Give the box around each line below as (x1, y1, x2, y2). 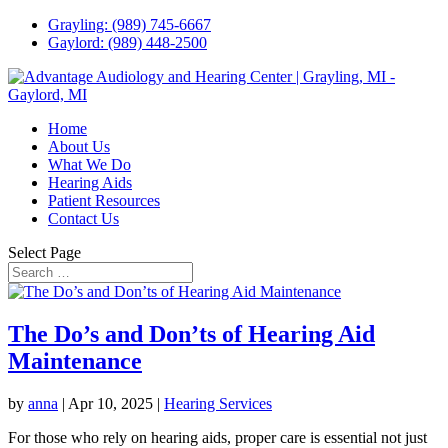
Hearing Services (164, 394, 272, 412)
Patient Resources (48, 192, 160, 209)
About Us (48, 138, 110, 155)
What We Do (48, 156, 131, 173)
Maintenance (8, 347, 142, 374)
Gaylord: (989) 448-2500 (48, 34, 207, 51)
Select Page (8, 244, 81, 261)
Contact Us (48, 210, 119, 227)
